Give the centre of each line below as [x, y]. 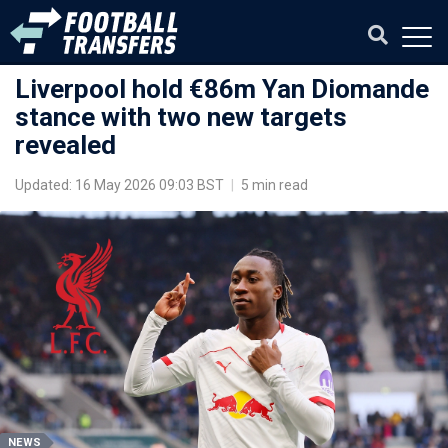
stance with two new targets [181, 117]
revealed [65, 145]
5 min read [273, 185]
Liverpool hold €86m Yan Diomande [222, 89]
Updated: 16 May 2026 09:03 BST [121, 185]
